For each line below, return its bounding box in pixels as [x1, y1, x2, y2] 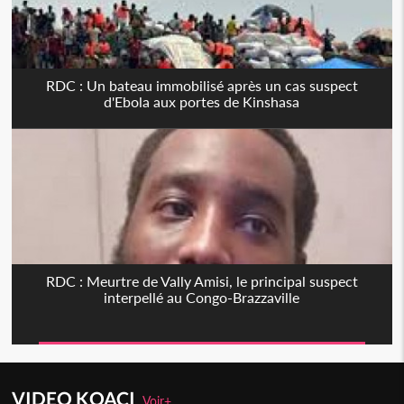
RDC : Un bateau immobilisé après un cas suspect [45, 77, 358, 95]
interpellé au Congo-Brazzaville [104, 289, 300, 307]
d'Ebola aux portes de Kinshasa [104, 93, 300, 111]
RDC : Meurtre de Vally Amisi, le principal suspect [45, 272, 358, 290]
